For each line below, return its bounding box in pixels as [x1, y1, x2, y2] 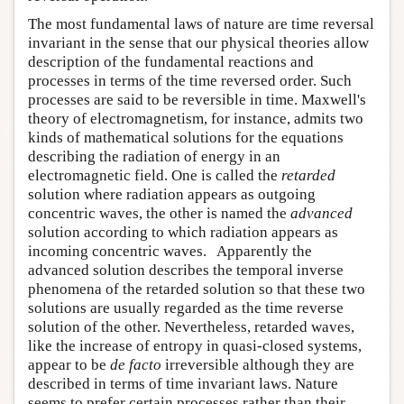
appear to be [28, 356, 110, 373]
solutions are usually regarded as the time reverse [28, 299, 344, 317]
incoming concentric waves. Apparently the [28, 243, 312, 260]
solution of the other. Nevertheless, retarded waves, [28, 318, 354, 335]
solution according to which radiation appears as [28, 224, 338, 241]
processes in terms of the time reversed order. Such [28, 72, 352, 89]
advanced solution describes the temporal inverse [28, 262, 344, 279]
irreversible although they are [161, 356, 354, 373]
